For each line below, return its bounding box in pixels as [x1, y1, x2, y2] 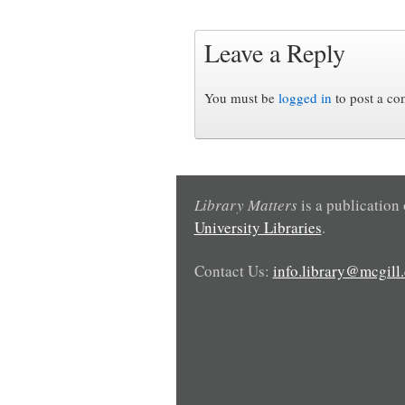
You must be [203, 88, 278, 107]
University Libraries [193, 216, 322, 238]
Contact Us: [193, 259, 273, 281]
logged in [278, 88, 332, 107]
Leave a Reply [203, 34, 345, 70]
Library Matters [193, 193, 297, 215]
